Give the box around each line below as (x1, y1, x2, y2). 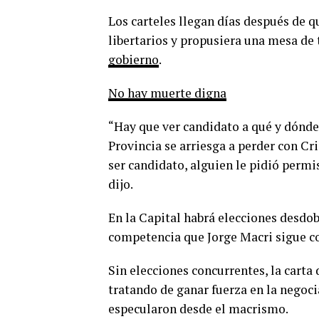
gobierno (108, 51, 159, 68)
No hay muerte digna (108, 85, 226, 101)
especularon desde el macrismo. (108, 300, 288, 317)
